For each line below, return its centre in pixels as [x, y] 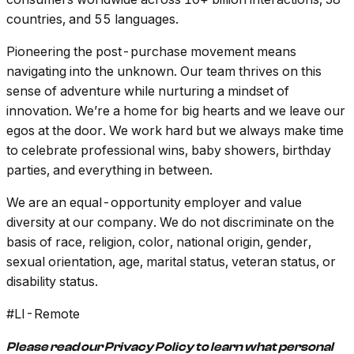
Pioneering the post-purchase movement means [151, 52]
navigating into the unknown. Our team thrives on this [164, 72]
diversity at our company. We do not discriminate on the [170, 222]
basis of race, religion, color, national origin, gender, [159, 242]
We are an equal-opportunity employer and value [154, 203]
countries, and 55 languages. [92, 19]
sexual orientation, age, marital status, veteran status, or [171, 262]
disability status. [52, 282]
